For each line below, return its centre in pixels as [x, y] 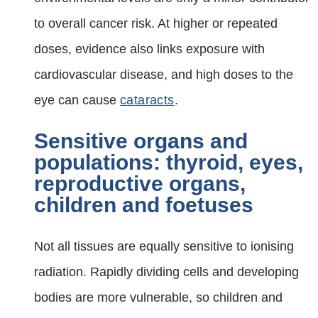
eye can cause [77, 100]
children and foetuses [144, 205]
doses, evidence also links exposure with [149, 49]
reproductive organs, [140, 184]
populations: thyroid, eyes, [169, 163]
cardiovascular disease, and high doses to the [164, 75]
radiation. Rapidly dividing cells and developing [166, 272]
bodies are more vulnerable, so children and [158, 297]
